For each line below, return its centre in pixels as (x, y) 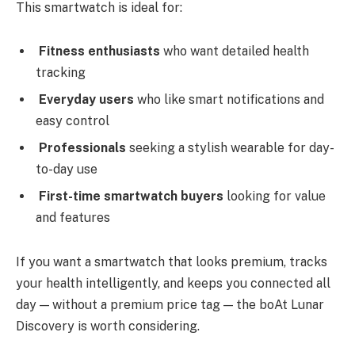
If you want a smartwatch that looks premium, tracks (172, 262)
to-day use (67, 170)
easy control (73, 121)
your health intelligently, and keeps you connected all (173, 284)
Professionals (82, 148)
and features (73, 218)
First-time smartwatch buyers (131, 197)
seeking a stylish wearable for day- (230, 148)
